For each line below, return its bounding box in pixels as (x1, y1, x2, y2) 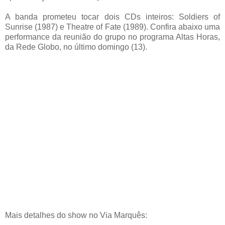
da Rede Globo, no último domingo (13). (5, 43, 147, 52)
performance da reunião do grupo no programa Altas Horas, (5, 33, 220, 42)
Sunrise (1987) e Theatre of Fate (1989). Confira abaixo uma (5, 23, 220, 32)
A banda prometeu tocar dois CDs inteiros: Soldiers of (5, 13, 220, 22)
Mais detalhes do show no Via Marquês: (5, 211, 147, 220)
